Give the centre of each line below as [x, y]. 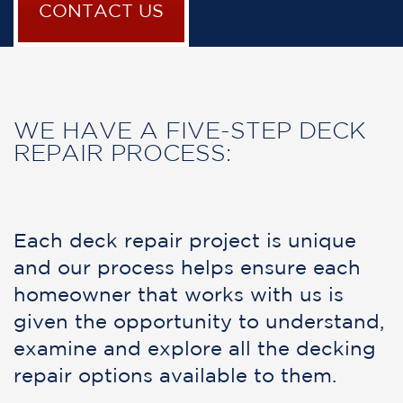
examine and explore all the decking [195, 350]
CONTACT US [101, 12]
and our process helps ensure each [187, 269]
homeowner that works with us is [179, 296]
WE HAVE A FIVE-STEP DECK [190, 132]
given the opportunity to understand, [199, 323]
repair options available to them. [175, 377]
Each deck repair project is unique [185, 242]
